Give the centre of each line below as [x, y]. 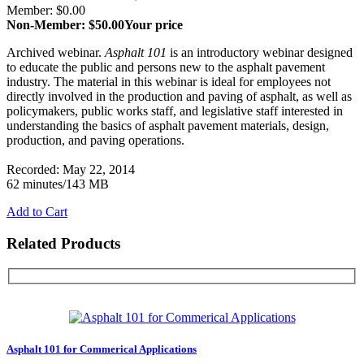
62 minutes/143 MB [58, 184]
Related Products [63, 244]
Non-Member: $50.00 [65, 25]
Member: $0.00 [46, 11]
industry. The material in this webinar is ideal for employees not [169, 82]
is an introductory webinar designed [260, 53]
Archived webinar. [56, 53]
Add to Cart [37, 212]
